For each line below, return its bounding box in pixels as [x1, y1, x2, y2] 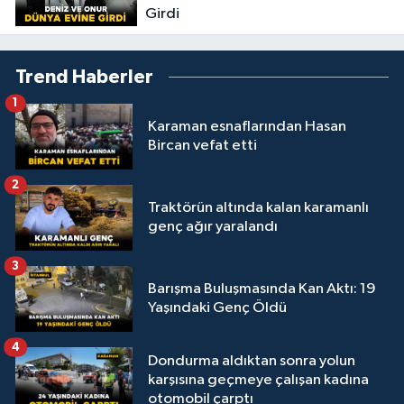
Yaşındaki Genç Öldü [148, 300, 287, 317]
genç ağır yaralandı [148, 219, 278, 235]
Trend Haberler [15, 67, 153, 87]
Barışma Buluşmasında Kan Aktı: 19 [148, 281, 376, 298]
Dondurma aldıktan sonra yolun [148, 353, 355, 369]
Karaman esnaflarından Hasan [148, 119, 346, 135]
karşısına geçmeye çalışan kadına [148, 372, 369, 388]
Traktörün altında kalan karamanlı [148, 200, 369, 216]
